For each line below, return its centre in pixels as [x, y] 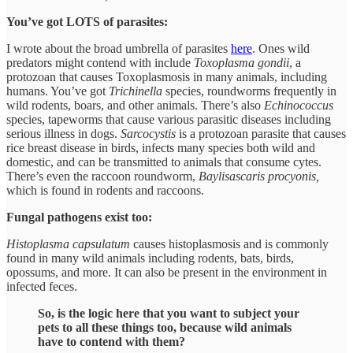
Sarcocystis [148, 133]
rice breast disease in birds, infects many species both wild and [161, 147]
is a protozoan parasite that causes [261, 133]
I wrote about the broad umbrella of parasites [119, 48]
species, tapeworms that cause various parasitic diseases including [169, 119]
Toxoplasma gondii [242, 62]
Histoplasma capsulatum [70, 243]
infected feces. [42, 286]
